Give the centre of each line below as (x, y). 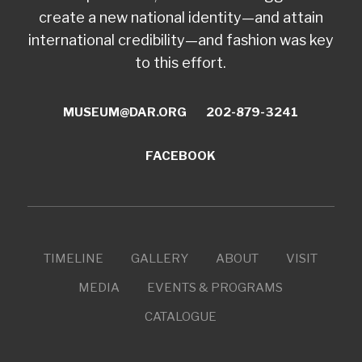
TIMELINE (74, 258)
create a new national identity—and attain (181, 17)
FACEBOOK (181, 156)
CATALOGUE (181, 316)
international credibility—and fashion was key (181, 40)
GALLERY (160, 258)
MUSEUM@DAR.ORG (125, 112)
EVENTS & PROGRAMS (215, 287)
